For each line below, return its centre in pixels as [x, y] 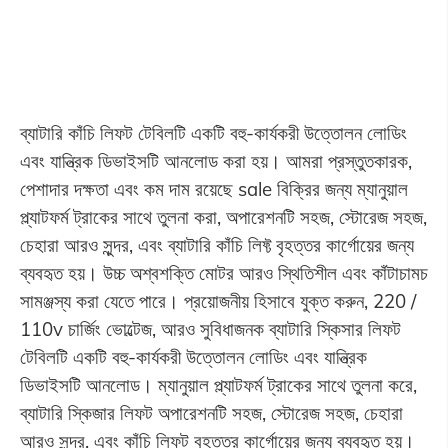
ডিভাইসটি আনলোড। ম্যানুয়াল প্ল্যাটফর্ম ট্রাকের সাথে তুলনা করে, [218, 385]
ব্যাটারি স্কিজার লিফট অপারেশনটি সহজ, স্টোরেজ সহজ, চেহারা [211, 413]
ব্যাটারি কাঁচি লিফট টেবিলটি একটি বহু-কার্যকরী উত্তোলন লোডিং [213, 133]
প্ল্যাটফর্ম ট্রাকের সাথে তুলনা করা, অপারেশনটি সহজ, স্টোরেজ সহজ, [223, 217]
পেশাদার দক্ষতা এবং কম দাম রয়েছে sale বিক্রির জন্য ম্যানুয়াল [213, 189]
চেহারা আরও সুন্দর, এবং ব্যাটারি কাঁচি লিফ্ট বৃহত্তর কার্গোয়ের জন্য [216, 245]
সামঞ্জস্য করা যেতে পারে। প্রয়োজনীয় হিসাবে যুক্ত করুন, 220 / [217, 301]
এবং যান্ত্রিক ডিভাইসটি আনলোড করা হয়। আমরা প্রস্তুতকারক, [215, 161]
